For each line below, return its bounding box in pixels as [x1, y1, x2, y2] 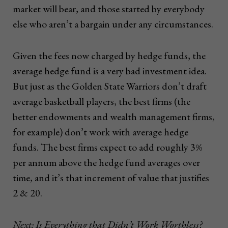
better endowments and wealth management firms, [13, 110, 215, 124]
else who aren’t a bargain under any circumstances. [13, 17, 213, 31]
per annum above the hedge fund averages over [13, 156, 200, 169]
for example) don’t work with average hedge [13, 125, 188, 139]
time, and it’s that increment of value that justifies [13, 171, 209, 185]
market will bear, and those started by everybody [13, 2, 205, 16]
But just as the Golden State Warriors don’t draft [13, 79, 207, 93]
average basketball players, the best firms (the [13, 95, 190, 108]
